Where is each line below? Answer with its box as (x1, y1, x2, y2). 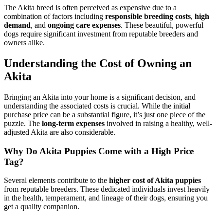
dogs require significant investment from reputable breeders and (4, 30, 198, 38)
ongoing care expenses (48, 21, 121, 30)
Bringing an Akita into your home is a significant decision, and (4, 92, 196, 101)
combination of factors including (4, 12, 105, 21)
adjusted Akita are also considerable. (4, 127, 115, 136)
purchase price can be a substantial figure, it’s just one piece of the (4, 110, 205, 119)
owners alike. (4, 38, 45, 47)
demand (4, 21, 31, 30)
